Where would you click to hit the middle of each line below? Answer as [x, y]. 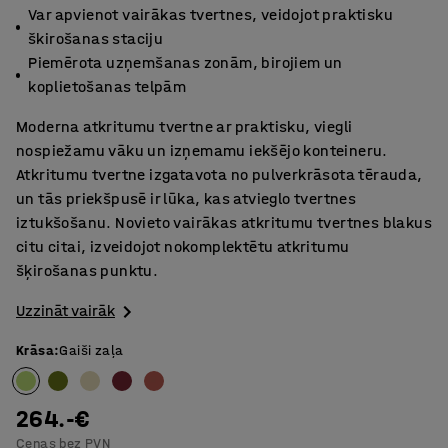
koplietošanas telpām [107, 86]
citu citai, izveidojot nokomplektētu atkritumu [183, 246]
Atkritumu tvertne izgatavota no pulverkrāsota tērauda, [219, 174]
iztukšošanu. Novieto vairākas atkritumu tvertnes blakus [224, 222]
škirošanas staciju [96, 38]
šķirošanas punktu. [87, 270]
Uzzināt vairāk [65, 310]
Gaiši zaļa [91, 351]
